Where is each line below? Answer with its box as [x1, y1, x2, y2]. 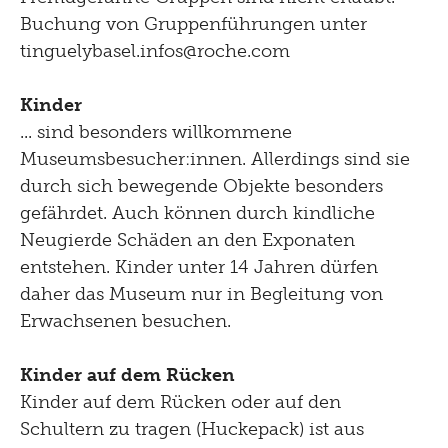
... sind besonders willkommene [20, 121, 292, 144]
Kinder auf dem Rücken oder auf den [20, 391, 341, 414]
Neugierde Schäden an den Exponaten [20, 229, 355, 252]
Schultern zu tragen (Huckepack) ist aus [20, 418, 364, 441]
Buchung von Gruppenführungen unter [20, 13, 367, 36]
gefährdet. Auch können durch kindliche [20, 202, 375, 225]
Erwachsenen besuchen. [20, 310, 231, 333]
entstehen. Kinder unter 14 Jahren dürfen [20, 256, 378, 279]
